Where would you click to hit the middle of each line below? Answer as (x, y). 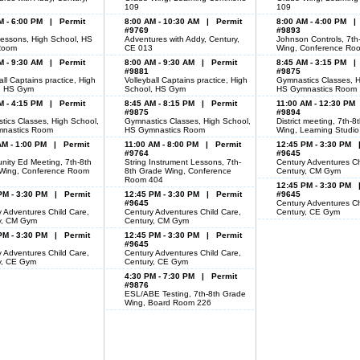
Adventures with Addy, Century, (182, 39)
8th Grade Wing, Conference (178, 171)
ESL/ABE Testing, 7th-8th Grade (185, 294)
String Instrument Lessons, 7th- (183, 162)
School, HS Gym (155, 89)
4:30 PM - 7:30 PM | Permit (181, 276)
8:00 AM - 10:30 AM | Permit (183, 21)
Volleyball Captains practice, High (186, 80)
